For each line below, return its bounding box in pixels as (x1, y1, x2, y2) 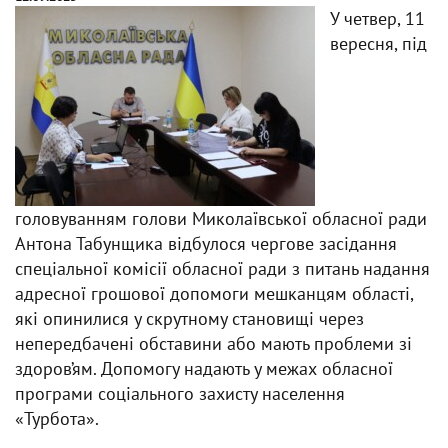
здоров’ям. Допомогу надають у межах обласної (15, 357, 393, 380)
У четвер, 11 (330, 7, 425, 30)
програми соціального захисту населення (15, 382, 345, 405)
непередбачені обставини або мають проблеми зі (15, 332, 412, 355)
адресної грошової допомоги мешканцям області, (15, 282, 413, 305)
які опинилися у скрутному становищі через (15, 307, 364, 330)
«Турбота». (15, 407, 99, 430)
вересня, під (330, 32, 427, 55)
